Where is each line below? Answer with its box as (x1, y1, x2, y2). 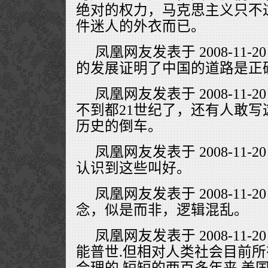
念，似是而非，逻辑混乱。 (76, 202, 248, 218)
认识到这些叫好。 (76, 160, 191, 176)
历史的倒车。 (76, 118, 162, 134)
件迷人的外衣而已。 (76, 18, 205, 34)
